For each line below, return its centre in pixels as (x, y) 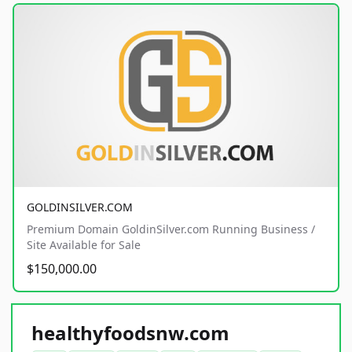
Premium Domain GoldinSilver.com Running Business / (171, 229)
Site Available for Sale (84, 244)
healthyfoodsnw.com (130, 332)
